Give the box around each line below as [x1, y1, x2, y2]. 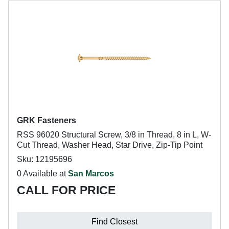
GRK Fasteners [17, 116, 76, 125]
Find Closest [91, 217, 138, 226]
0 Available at [17, 169, 68, 178]
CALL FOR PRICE [17, 184, 116, 197]
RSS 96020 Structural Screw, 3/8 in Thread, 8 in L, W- [17, 130, 211, 139]
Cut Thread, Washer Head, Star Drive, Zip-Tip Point [17, 141, 202, 149]
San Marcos [68, 169, 114, 178]
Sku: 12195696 [17, 155, 72, 164]
